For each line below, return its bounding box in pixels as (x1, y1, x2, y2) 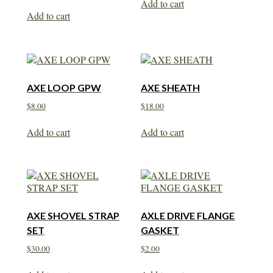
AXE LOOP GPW (26, 81, 101, 93)
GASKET (141, 224, 180, 236)
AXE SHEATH (141, 81, 200, 93)
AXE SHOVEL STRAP (26, 210, 119, 222)
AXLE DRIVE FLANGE (141, 210, 235, 222)
